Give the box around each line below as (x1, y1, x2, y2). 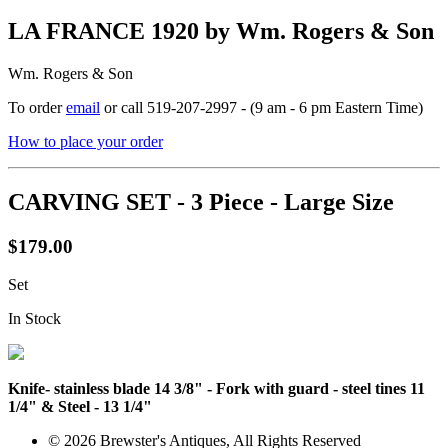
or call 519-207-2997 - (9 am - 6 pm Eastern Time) (100, 98, 423, 116)
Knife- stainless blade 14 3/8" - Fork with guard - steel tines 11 (8, 380, 425, 398)
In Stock (8, 310, 61, 328)
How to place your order (8, 132, 163, 150)
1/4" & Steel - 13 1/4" (8, 398, 152, 416)
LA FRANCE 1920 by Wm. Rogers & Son (8, 17, 434, 44)
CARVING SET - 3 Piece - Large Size (8, 188, 394, 215)
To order (8, 98, 66, 116)
